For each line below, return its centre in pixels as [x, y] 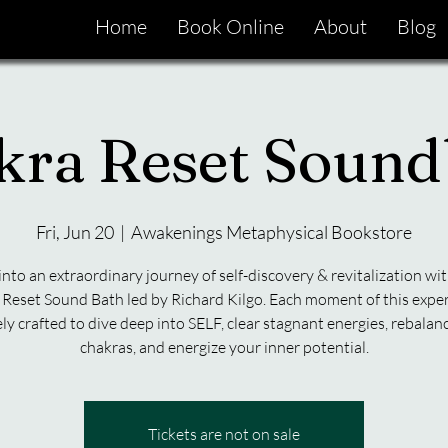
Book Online [230, 26]
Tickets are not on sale [224, 434]
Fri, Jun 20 [75, 232]
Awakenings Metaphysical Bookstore [271, 232]
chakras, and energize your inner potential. [224, 347]
